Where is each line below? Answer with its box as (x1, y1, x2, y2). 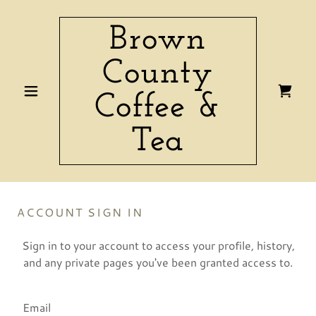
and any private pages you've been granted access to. (23, 254, 293, 270)
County (102, 57, 214, 91)
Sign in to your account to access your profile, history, (21, 237, 295, 253)
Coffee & (94, 91, 222, 125)
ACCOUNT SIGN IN (17, 204, 143, 220)
